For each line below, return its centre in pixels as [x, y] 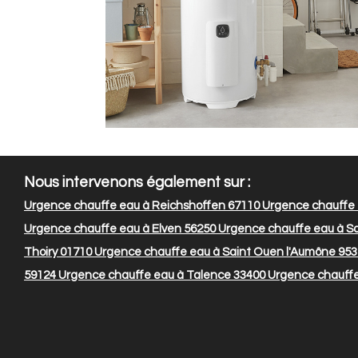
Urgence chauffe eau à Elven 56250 [120, 229]
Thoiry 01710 [58, 253]
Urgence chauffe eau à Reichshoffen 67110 [142, 206]
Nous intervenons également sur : [137, 183]
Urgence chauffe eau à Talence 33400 [161, 276]
